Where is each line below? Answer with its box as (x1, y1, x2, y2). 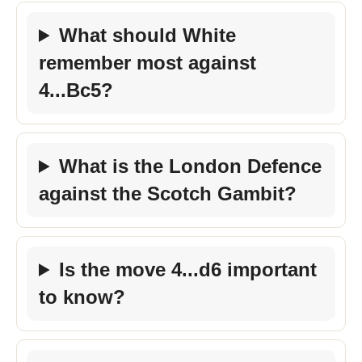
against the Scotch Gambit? (39, 183, 297, 204)
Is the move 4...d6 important (59, 259, 318, 280)
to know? (39, 286, 125, 308)
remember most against (39, 52, 256, 74)
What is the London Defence (59, 155, 322, 177)
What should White (59, 24, 237, 46)
